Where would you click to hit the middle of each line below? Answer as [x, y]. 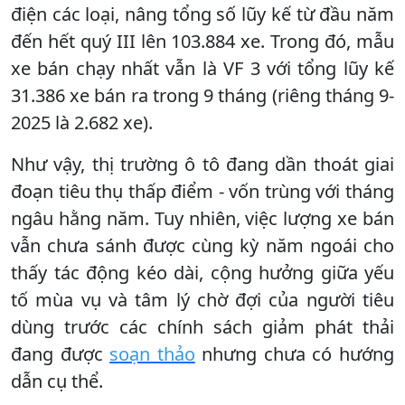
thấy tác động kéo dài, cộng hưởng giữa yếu [202, 272]
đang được [61, 353]
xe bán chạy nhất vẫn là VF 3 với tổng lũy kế [202, 68]
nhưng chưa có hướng [295, 353]
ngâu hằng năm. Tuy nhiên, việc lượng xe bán [202, 218]
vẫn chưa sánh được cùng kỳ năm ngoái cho [202, 245]
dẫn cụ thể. [57, 381]
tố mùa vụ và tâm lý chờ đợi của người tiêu [202, 299]
